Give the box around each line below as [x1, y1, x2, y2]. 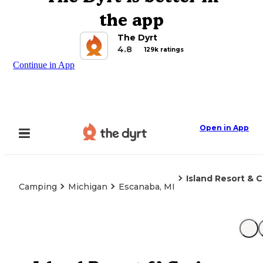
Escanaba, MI [119, 181, 175, 192]
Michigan [68, 181, 107, 192]
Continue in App [13, 60, 75, 70]
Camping [19, 181, 57, 192]
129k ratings [144, 45, 184, 53]
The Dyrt [117, 32, 157, 43]
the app [99, 9, 164, 30]
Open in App [200, 123, 249, 132]
